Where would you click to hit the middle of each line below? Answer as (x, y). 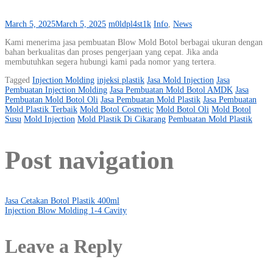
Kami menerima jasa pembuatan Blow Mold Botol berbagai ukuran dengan (134, 43)
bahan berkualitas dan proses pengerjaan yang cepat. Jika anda (112, 52)
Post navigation (89, 161)
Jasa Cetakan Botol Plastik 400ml (62, 201)
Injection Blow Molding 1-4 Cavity (66, 211)
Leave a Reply (64, 246)
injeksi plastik (121, 80)
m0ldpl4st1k (130, 24)
